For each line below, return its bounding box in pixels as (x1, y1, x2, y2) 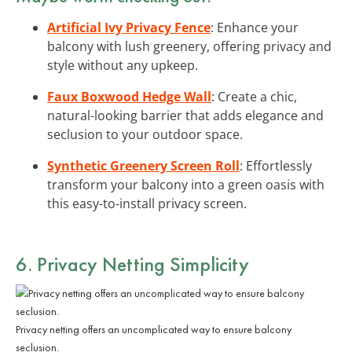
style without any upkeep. (47, 56, 198, 74)
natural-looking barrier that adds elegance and (47, 106, 324, 124)
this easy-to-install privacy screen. (47, 194, 247, 212)
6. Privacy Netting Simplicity (16, 250, 249, 277)
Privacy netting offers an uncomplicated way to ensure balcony (16, 321, 291, 336)
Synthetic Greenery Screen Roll (47, 156, 240, 174)
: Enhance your (211, 18, 299, 36)
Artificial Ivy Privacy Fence (47, 18, 211, 36)
